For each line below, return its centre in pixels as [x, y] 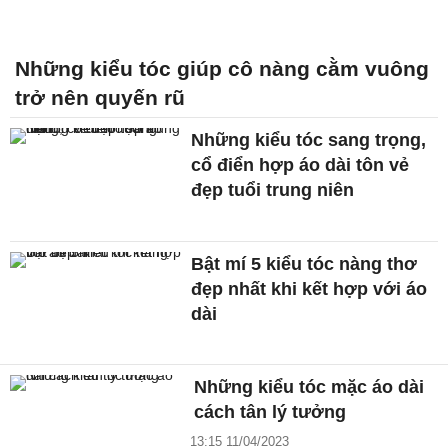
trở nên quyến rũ [100, 97]
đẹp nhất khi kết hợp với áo [309, 288]
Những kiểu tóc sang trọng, [309, 139]
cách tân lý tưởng [270, 412]
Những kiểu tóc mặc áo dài [309, 387]
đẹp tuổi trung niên [273, 189]
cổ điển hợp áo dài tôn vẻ [300, 164]
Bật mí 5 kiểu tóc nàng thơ [304, 263]
